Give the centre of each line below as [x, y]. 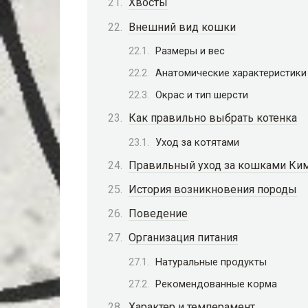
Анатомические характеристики [231, 73]
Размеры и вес [190, 51]
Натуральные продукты [211, 262]
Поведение [158, 214]
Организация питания [183, 238]
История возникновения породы [213, 190]
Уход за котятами [197, 142]
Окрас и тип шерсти [202, 95]
